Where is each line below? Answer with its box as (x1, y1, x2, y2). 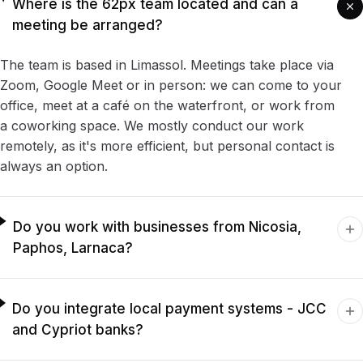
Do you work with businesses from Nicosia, (12, 219, 301, 236)
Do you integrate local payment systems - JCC (11, 301, 327, 318)
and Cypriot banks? (11, 322, 143, 339)
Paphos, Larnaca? (12, 240, 133, 257)
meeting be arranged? (12, 17, 164, 34)
